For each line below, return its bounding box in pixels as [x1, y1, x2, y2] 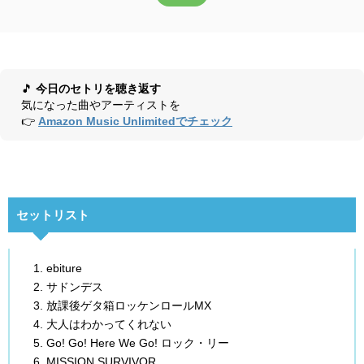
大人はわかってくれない [46, 318, 171, 331]
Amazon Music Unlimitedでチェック [38, 115, 232, 128]
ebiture [46, 262, 82, 275]
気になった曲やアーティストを [21, 98, 180, 111]
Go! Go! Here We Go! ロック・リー [46, 336, 229, 349]
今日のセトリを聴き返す [36, 82, 161, 95]
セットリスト [16, 208, 89, 222]
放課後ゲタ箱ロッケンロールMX [46, 299, 211, 312]
